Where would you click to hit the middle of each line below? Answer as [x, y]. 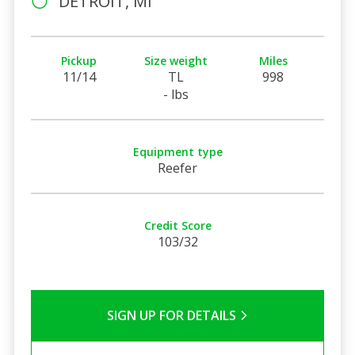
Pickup [79, 60]
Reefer [177, 168]
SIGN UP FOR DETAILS [173, 315]
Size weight [176, 60]
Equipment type [177, 151]
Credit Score [177, 225]
